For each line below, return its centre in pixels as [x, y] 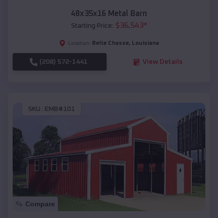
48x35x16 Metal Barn [109, 14]
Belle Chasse [110, 44]
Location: [80, 44]
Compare [40, 204]
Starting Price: [92, 26]
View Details [162, 62]
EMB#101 [60, 109]
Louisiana [145, 44]
